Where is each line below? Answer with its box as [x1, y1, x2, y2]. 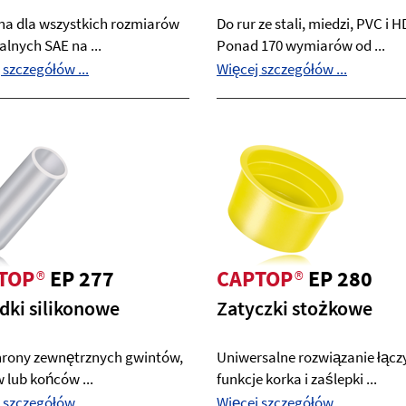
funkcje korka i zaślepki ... [217, 369, 377, 389]
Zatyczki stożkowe [217, 295, 372, 321]
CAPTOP [217, 265, 293, 293]
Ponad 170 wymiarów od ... [217, 35, 385, 55]
